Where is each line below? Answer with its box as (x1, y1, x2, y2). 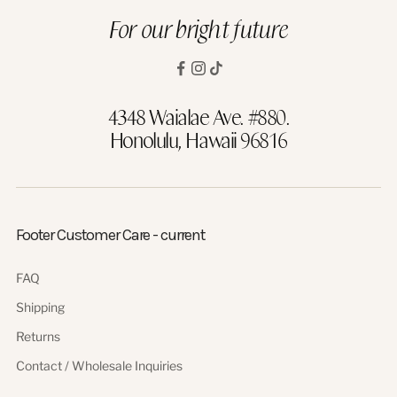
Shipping (15, 299, 65, 315)
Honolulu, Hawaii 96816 (109, 126, 288, 152)
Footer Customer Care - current (15, 224, 206, 245)
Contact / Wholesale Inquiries (15, 357, 183, 373)
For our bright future (108, 12, 289, 43)
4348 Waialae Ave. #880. (107, 103, 290, 129)
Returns (15, 328, 60, 344)
